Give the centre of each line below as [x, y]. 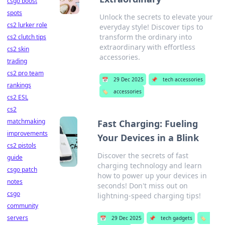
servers [18, 218]
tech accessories [183, 79]
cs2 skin [18, 49]
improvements [27, 133]
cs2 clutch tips [27, 37]
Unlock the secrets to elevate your [156, 17]
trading [17, 61]
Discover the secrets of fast [143, 155]
